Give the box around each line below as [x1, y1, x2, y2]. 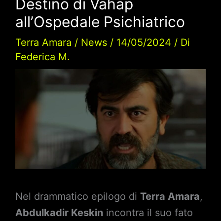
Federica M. [15, 50, 70, 63]
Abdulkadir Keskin [15, 207, 103, 219]
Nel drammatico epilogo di [15, 190, 140, 203]
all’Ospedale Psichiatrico [15, 12, 185, 31]
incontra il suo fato [103, 207, 193, 219]
